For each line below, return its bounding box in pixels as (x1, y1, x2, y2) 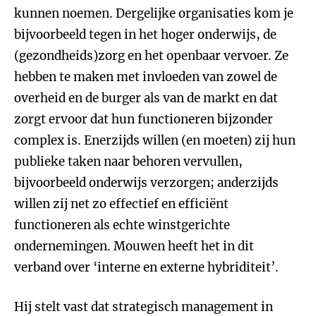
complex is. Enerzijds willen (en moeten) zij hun (14, 133, 296, 148)
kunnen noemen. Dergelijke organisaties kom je (14, 6, 293, 21)
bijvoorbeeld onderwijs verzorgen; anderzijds (14, 175, 279, 190)
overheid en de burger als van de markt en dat (14, 90, 278, 106)
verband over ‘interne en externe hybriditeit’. (14, 260, 279, 275)
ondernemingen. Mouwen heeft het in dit (14, 238, 254, 254)
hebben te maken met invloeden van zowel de (14, 69, 277, 85)
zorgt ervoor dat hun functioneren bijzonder (14, 111, 273, 127)
